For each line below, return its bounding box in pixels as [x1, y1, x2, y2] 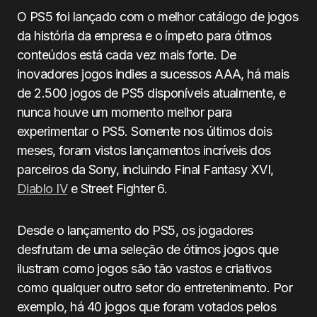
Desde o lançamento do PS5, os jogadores [17, 223, 253, 238]
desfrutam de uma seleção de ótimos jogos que [17, 242, 279, 257]
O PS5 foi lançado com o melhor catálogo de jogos [17, 9, 299, 24]
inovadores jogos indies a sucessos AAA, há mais [17, 67, 289, 81]
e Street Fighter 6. [67, 181, 168, 196]
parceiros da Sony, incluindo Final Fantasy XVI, [17, 162, 274, 177]
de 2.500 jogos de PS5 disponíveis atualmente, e [17, 86, 286, 100]
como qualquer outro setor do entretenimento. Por [17, 280, 293, 295]
